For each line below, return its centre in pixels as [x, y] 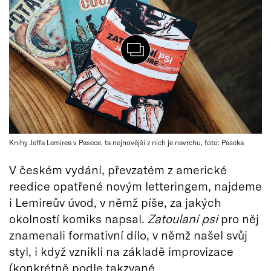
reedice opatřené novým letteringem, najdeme [135, 186]
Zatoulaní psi [183, 219]
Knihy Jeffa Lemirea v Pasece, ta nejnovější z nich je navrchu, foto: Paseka [126, 142]
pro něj [238, 219]
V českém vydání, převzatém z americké [118, 170]
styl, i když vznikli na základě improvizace [121, 251]
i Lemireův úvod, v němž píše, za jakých [115, 202]
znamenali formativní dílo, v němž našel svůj [128, 235]
